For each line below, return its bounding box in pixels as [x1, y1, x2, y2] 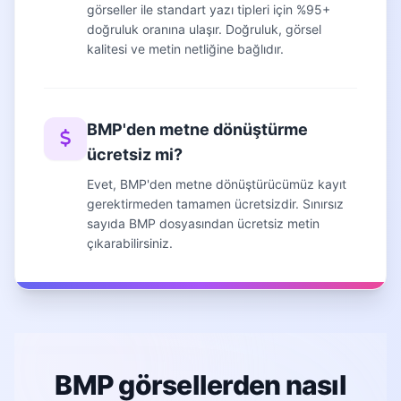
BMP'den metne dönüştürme [87, 119, 308, 139]
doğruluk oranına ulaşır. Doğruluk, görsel [87, 21, 321, 37]
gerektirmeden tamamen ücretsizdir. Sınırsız [87, 195, 344, 211]
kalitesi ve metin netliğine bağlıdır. [87, 40, 284, 56]
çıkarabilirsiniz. [87, 235, 173, 251]
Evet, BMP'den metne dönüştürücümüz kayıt [87, 175, 346, 192]
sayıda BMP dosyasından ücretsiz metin [87, 215, 320, 231]
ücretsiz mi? [87, 144, 183, 164]
